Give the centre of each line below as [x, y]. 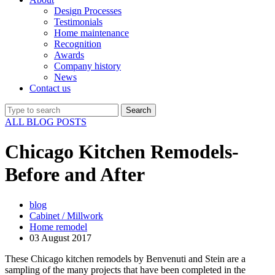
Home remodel [58, 227]
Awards [69, 55]
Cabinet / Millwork [66, 215]
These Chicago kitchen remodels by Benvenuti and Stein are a [125, 258]
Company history [87, 66]
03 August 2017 [60, 238]
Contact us [50, 88]
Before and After [75, 175]
